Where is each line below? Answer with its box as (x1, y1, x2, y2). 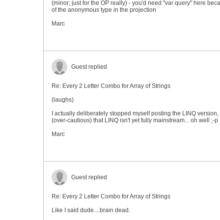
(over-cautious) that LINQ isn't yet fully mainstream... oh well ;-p (52, 117, 218, 124)
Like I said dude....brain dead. (52, 207, 130, 214)
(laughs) (52, 96, 74, 103)
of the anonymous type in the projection (52, 6, 156, 13)
